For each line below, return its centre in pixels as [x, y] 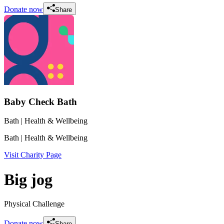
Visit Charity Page [33, 155]
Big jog [28, 179]
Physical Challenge [34, 204]
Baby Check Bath [40, 101]
